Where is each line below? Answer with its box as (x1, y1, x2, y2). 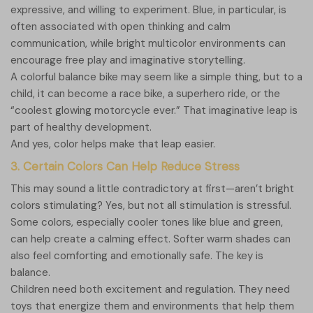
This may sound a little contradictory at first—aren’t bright (10, 182, 294, 196)
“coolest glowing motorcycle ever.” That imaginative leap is (10, 103, 298, 118)
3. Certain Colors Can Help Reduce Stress (10, 159, 240, 175)
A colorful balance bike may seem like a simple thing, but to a (10, 70, 303, 85)
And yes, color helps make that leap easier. (10, 137, 215, 152)
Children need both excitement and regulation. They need (10, 282, 290, 297)
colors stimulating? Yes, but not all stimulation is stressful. (10, 198, 291, 213)
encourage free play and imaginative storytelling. (10, 53, 245, 68)
